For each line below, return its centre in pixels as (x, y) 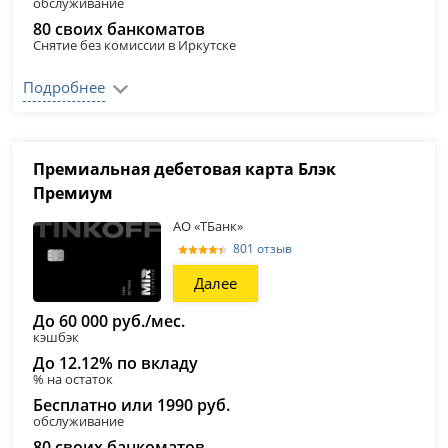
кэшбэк (56, 337)
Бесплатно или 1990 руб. (132, 405)
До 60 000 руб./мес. (109, 321)
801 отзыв (263, 248)
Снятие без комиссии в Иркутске (135, 45)
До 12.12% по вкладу (116, 363)
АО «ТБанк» (208, 226)
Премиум (73, 193)
